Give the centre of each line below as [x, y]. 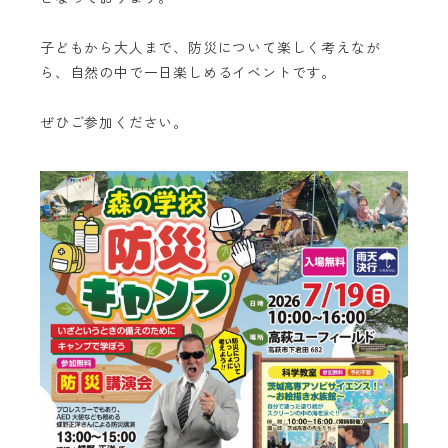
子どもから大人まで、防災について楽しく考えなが [210, 48]
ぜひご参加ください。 [114, 123]
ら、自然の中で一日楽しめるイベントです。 [188, 73]
